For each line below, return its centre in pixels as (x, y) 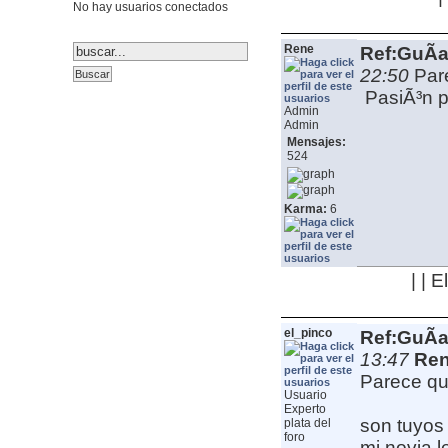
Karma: (305, 209)
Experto (304, 409)
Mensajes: (316, 142)
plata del (307, 423)
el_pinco (307, 333)
